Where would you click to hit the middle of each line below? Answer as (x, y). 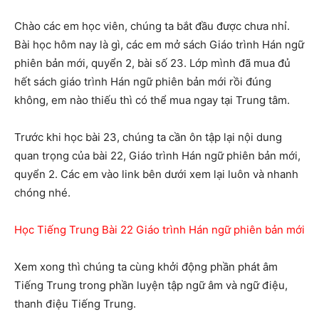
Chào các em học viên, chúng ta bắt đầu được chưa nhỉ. (152, 26)
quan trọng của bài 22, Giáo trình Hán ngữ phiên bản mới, (157, 155)
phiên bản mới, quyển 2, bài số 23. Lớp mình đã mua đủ (152, 63)
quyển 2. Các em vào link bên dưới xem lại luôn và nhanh (156, 174)
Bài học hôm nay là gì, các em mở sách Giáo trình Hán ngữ (159, 44)
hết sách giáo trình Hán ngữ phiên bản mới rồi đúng (143, 81)
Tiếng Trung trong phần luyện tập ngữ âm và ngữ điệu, (151, 285)
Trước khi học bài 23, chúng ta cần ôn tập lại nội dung (148, 137)
